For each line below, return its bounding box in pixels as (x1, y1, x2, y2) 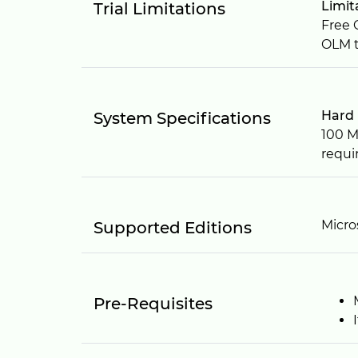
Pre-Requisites (93, 294, 213, 313)
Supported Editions (93, 218, 252, 237)
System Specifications (93, 109, 271, 128)
